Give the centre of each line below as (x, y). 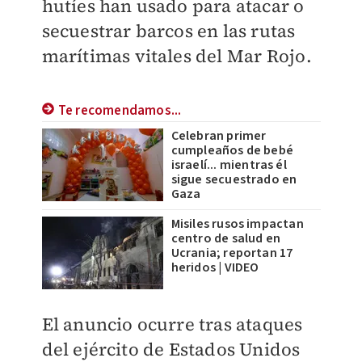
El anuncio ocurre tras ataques (172, 324)
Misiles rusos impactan (237, 224)
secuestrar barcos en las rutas (168, 31)
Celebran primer (219, 136)
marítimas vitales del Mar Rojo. (177, 56)
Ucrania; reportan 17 (232, 253)
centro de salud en (226, 238)
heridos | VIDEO (215, 267)
